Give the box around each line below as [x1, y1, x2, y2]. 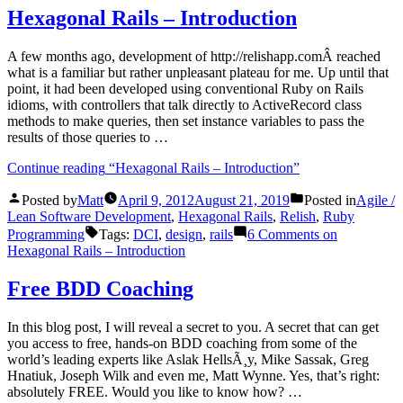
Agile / [356, 193, 395, 209]
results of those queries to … [7, 130, 168, 146]
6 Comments [247, 227, 319, 243]
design [166, 227, 202, 243]
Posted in [304, 193, 356, 209]
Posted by [22, 193, 77, 209]
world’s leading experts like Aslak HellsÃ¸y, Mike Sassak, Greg [7, 351, 369, 367]
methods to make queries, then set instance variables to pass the [7, 113, 364, 130]
